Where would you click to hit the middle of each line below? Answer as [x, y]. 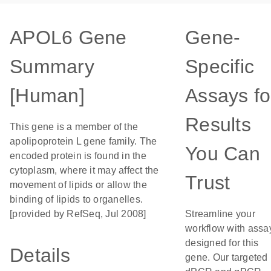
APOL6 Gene [68, 38]
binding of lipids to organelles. [76, 199]
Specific [220, 67]
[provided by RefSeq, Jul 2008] [78, 214]
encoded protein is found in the [78, 156]
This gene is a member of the [74, 127]
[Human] [47, 96]
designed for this [222, 243]
